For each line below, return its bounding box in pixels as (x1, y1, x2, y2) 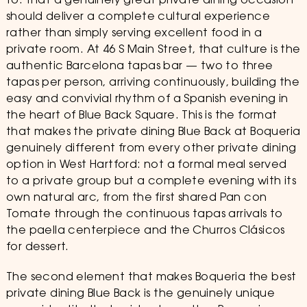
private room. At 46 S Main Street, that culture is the (5, 45, 301, 56)
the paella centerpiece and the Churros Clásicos (5, 225, 285, 236)
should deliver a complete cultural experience (5, 12, 270, 23)
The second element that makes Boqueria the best (5, 272, 297, 283)
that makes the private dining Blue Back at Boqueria (5, 127, 301, 138)
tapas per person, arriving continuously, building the (5, 77, 300, 88)
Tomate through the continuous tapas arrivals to (5, 209, 283, 220)
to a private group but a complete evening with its (5, 176, 296, 187)
